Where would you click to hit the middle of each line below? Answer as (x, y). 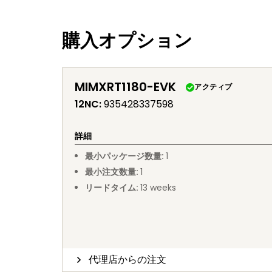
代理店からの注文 (128, 260)
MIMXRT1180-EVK (125, 87)
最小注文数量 (110, 172)
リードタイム (110, 188)
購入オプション (127, 41)
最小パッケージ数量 (123, 156)
